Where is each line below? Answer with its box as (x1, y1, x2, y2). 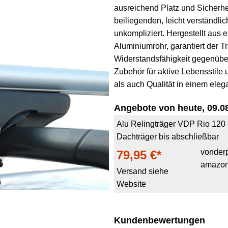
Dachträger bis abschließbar (117, 132, 219, 141)
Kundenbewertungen (114, 215, 205, 225)
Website (117, 180, 146, 188)
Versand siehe (117, 167, 168, 176)
